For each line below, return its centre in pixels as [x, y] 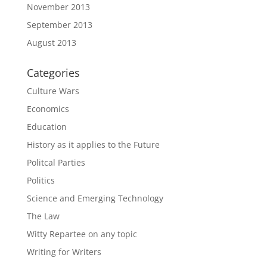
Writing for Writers [64, 252]
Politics [41, 180]
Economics [48, 108]
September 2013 [59, 24]
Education [46, 126]
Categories [53, 72]
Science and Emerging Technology [95, 198]
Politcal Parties [56, 162]
